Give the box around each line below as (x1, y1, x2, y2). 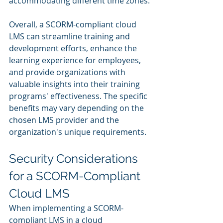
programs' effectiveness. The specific (9, 90, 149, 102)
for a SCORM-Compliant (9, 168, 143, 183)
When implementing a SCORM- (9, 202, 123, 214)
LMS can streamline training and (9, 30, 132, 42)
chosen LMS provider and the (9, 114, 121, 125)
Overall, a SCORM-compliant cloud (9, 18, 138, 30)
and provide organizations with (9, 66, 127, 78)
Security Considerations (9, 151, 141, 166)
